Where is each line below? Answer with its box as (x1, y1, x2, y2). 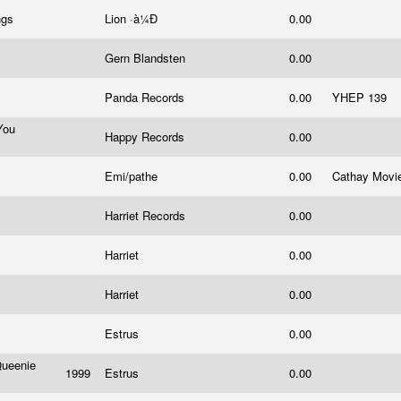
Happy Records (105, 128, 188, 145)
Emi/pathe (105, 167, 161, 184)
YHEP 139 (332, 89, 390, 106)
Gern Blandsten (105, 49, 189, 66)
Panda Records (105, 89, 188, 106)
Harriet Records (105, 207, 189, 224)
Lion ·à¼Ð (105, 10, 161, 27)
